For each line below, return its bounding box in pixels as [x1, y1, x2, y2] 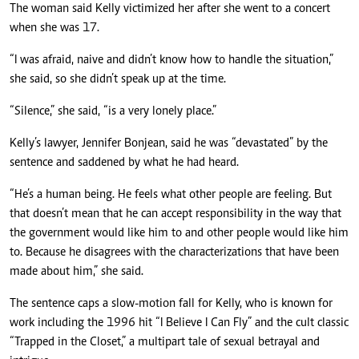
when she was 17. [10, 21, 99, 34]
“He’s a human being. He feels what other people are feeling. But [10, 188, 332, 201]
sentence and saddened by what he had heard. [10, 155, 239, 169]
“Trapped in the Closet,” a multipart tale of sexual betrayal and [10, 335, 320, 349]
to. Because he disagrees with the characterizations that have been [10, 245, 339, 259]
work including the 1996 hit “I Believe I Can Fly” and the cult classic [10, 316, 349, 329]
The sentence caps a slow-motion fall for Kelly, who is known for [10, 296, 333, 310]
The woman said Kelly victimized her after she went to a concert [10, 2, 330, 15]
